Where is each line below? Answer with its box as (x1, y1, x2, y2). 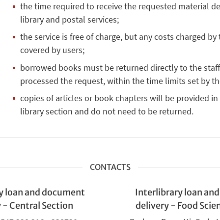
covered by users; (20, 44, 84, 56)
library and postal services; (20, 13, 119, 25)
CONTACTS (89, 162, 131, 172)
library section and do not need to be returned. (20, 106, 193, 117)
